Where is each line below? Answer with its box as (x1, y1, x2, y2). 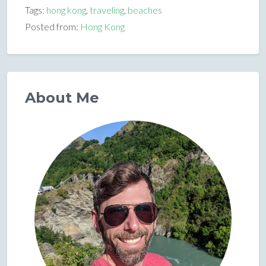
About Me (25, 89, 99, 107)
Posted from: (25, 21, 80, 33)
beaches (128, 4, 162, 16)
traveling (90, 4, 124, 16)
